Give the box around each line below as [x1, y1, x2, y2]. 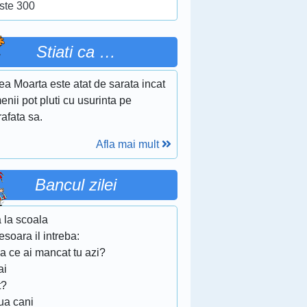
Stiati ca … [36, 42, 116, 61]
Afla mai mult [95, 138, 162, 150]
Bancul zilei [35, 175, 117, 194]
